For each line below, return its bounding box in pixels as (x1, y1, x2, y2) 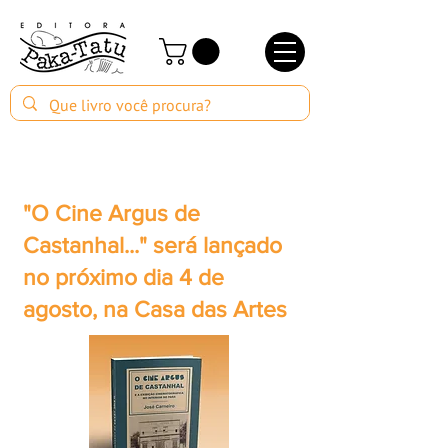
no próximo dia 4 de (23, 265, 224, 290)
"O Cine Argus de (23, 201, 200, 226)
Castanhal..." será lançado (23, 233, 282, 258)
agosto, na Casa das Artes (23, 297, 287, 322)
